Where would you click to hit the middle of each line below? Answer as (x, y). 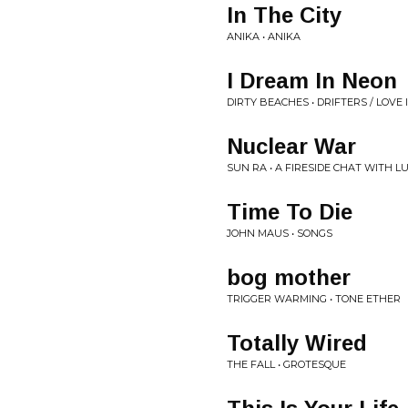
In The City (284, 15)
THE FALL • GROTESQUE (286, 364)
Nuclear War (291, 146)
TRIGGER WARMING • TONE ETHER (314, 299)
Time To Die (290, 212)
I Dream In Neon (312, 81)
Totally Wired (297, 343)
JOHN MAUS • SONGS (280, 233)
